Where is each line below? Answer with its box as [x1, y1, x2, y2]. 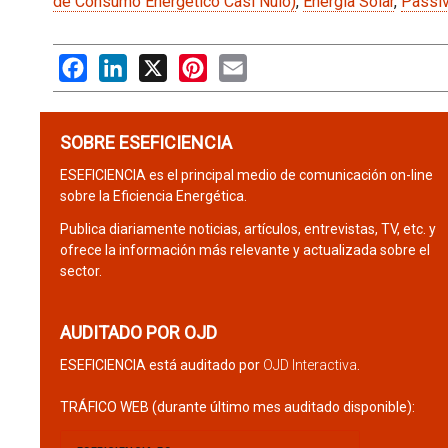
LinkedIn [126, 54, 187, 73]
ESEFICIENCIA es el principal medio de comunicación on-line [59, 167, 433, 183]
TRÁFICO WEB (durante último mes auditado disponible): [59, 399, 415, 415]
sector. [59, 263, 102, 279]
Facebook [86, 54, 156, 73]
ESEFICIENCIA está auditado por [59, 357, 263, 373]
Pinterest [206, 54, 272, 73]
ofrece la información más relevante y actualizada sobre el [59, 242, 430, 258]
